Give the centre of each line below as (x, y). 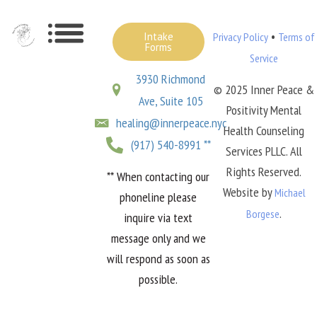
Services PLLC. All (264, 151)
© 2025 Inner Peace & (264, 90)
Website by (248, 192)
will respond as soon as (158, 259)
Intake (158, 36)
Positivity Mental (264, 110)
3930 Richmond (171, 79)
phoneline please (158, 197)
